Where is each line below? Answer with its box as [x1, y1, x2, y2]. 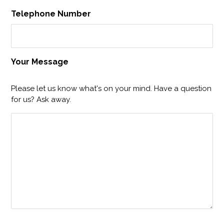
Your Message [11, 57, 69, 66]
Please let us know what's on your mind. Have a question [11, 84, 212, 93]
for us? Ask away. [11, 95, 71, 104]
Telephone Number [11, 9, 91, 18]
